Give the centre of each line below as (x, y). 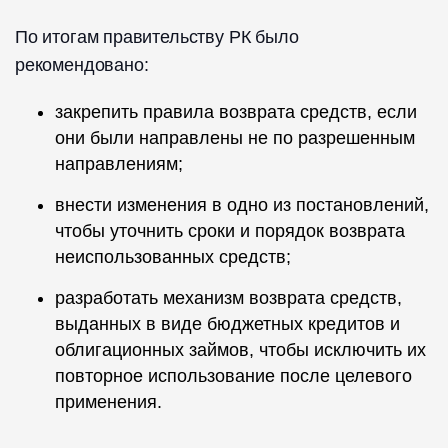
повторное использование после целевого (233, 376)
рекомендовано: (82, 65)
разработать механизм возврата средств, (228, 298)
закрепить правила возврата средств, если (236, 112)
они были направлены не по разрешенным (235, 138)
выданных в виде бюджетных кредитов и (227, 324)
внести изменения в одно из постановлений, (242, 205)
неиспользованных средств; (173, 257)
